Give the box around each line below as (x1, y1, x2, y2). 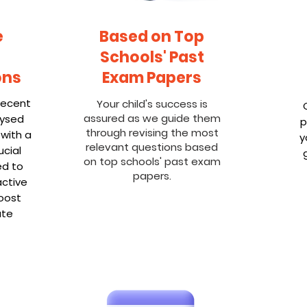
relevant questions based (86, 140, 218, 154)
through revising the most (85, 125, 219, 140)
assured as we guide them (83, 111, 221, 125)
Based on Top (99, 26, 204, 47)
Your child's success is (96, 97, 208, 111)
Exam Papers (102, 67, 201, 88)
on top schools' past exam (83, 154, 221, 169)
